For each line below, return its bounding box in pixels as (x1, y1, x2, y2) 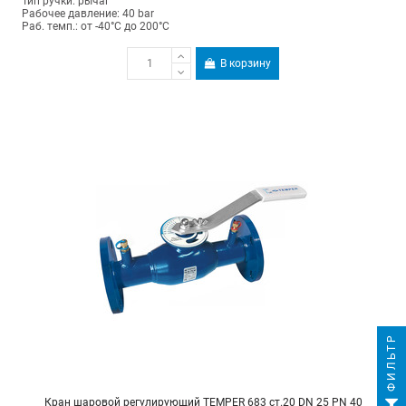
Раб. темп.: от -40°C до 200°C (21, 20, 169, 34)
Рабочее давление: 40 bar (21, 7, 154, 21)
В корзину (220, 56, 272, 70)
